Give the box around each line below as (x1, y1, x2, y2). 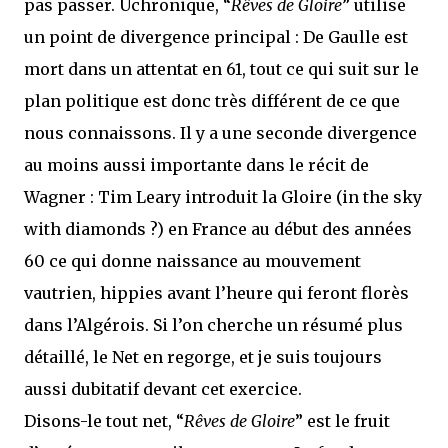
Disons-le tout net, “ (24, 411, 184, 431)
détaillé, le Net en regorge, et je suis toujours (24, 347, 382, 367)
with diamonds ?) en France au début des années (24, 219, 412, 239)
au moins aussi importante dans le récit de (24, 155, 369, 175)
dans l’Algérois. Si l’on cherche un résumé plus (24, 315, 403, 335)
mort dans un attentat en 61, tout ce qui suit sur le (24, 59, 419, 79)
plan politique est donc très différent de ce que (24, 91, 400, 111)
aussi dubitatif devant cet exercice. (24, 379, 302, 399)
